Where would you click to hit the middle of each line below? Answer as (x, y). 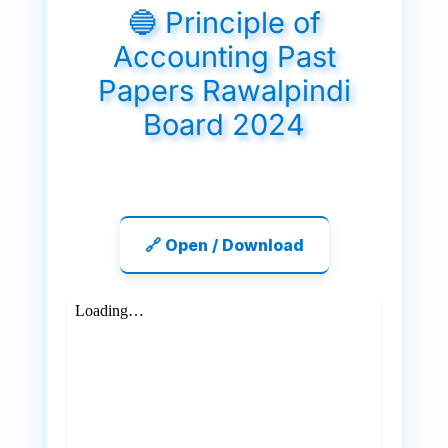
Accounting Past (224, 56)
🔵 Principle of (224, 22)
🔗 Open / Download (224, 244)
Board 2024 (224, 124)
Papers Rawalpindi (224, 90)
